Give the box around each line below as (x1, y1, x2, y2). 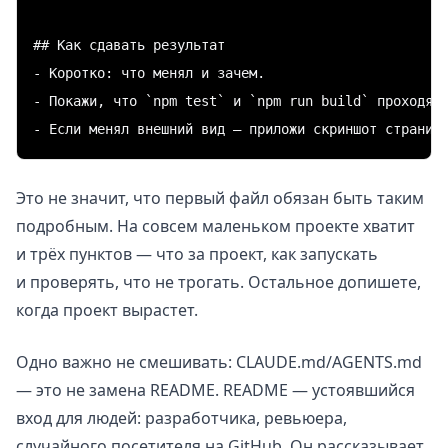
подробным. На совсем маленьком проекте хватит (16, 214, 415, 237)
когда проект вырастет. (16, 298, 198, 321)
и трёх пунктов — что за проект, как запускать (16, 242, 378, 265)
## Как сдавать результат (33, 36, 225, 53)
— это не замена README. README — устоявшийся (16, 378, 415, 401)
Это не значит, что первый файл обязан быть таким (16, 186, 424, 209)
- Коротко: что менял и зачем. (33, 64, 265, 81)
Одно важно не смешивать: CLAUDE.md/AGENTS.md (16, 350, 422, 373)
